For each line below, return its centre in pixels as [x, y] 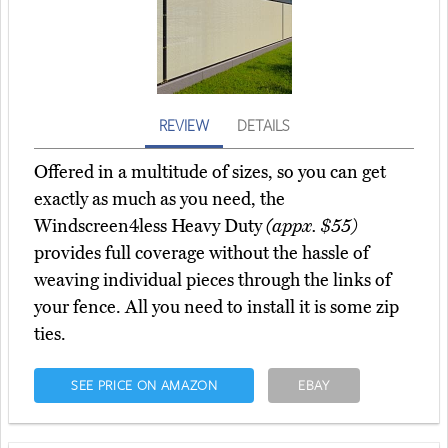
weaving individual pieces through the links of [212, 280]
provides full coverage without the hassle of [201, 253]
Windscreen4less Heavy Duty [150, 226]
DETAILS [263, 125]
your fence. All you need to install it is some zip [216, 307]
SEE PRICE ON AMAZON [144, 385]
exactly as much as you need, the [159, 199]
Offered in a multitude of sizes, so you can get [210, 172]
